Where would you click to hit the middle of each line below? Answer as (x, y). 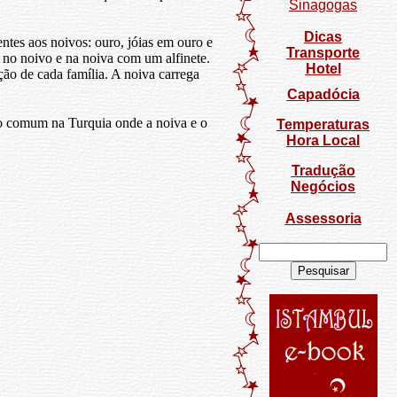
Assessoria (323, 218)
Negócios (323, 187)
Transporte (323, 53)
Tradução (323, 171)
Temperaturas (323, 125)
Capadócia (323, 94)
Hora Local (323, 140)
